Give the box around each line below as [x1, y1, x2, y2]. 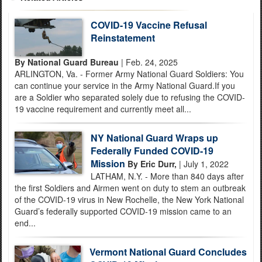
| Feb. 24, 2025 [119, 56, 178, 68]
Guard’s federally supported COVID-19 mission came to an [15, 205, 232, 218]
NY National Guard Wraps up [91, 131, 218, 145]
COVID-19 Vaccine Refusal [91, 18, 207, 32]
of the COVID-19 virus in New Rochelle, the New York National [15, 194, 244, 206]
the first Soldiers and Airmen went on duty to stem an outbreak [15, 182, 246, 194]
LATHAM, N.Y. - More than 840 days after [91, 170, 244, 182]
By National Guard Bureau [15, 56, 119, 68]
